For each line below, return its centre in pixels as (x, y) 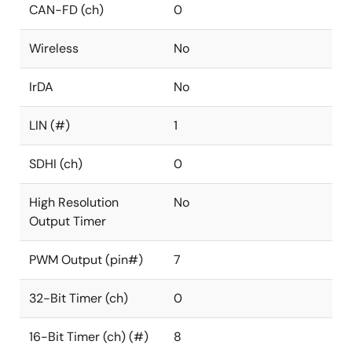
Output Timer (68, 221)
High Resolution (74, 202)
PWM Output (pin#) (86, 260)
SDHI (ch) (56, 164)
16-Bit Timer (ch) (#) (89, 337)
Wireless (54, 48)
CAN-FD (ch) (66, 10)
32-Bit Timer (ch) (79, 298)
